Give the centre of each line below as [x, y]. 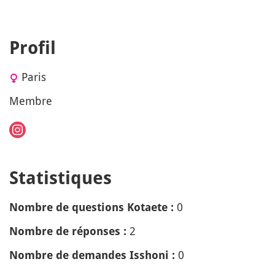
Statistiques [60, 178]
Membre [31, 101]
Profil [33, 48]
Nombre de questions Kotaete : [91, 207]
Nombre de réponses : [68, 231]
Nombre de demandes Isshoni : [92, 255]
